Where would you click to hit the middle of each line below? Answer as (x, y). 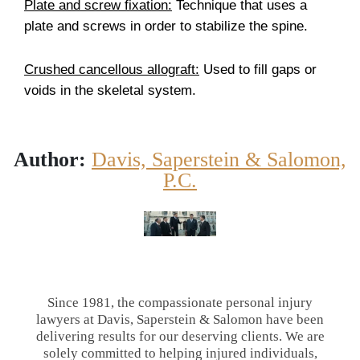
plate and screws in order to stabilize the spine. (166, 26)
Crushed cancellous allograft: (112, 69)
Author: (50, 159)
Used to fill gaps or (258, 69)
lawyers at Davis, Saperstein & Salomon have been (180, 319)
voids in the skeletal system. (110, 90)
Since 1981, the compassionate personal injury (180, 302)
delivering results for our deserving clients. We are (180, 336)
